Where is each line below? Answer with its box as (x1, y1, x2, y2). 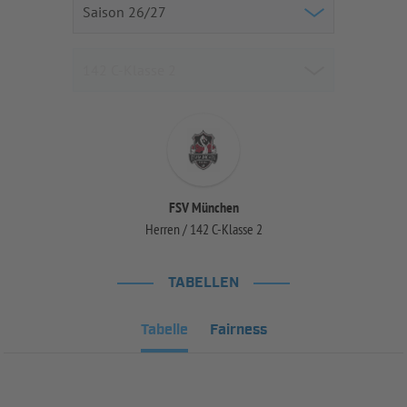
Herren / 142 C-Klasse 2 (144, 220, 263, 239)
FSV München (168, 198, 239, 217)
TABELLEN (168, 273, 239, 293)
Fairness (209, 321, 267, 341)
